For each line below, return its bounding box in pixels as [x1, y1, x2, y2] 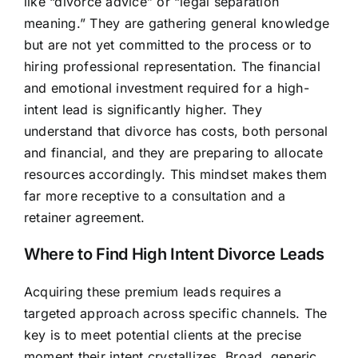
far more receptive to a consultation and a [23, 188, 286, 205]
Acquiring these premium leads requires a [23, 284, 282, 300]
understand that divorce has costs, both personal [23, 123, 328, 140]
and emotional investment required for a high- [23, 80, 309, 97]
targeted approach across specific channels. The [23, 305, 328, 322]
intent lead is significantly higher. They [23, 101, 262, 118]
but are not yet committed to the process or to [23, 37, 312, 54]
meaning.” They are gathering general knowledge [23, 15, 330, 32]
